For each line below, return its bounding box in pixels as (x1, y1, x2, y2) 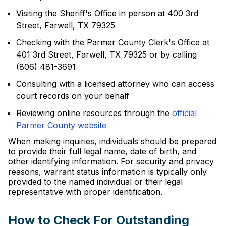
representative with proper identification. (8, 187, 162, 197)
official (172, 108, 197, 118)
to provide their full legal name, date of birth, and (8, 146, 196, 156)
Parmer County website (16, 120, 106, 130)
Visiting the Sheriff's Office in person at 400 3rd (16, 8, 198, 18)
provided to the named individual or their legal (8, 177, 183, 187)
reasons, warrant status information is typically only (8, 166, 207, 177)
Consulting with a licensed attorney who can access (16, 79, 214, 89)
